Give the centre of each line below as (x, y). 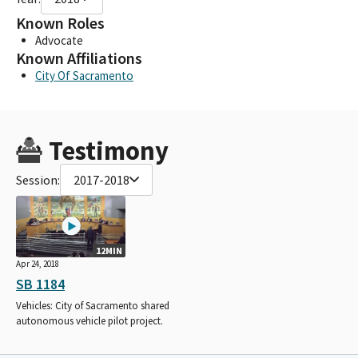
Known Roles (60, 23)
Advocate (59, 40)
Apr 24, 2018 (38, 263)
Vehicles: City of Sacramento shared (93, 305)
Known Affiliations (79, 58)
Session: (38, 179)
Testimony (108, 150)
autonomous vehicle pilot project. (89, 320)
